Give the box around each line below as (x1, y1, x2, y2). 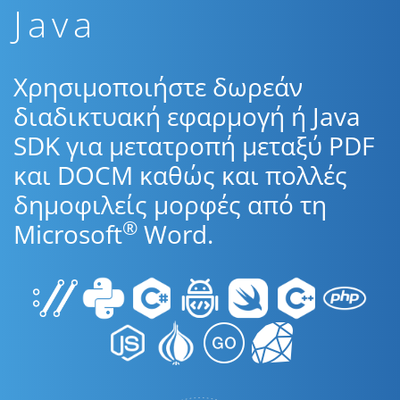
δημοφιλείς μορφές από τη (13, 187, 327, 221)
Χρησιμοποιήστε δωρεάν (13, 70, 303, 104)
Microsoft (13, 217, 122, 251)
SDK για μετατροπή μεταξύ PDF (13, 129, 374, 162)
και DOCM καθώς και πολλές (13, 158, 347, 192)
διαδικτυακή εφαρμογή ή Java (13, 99, 361, 133)
